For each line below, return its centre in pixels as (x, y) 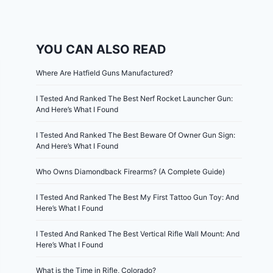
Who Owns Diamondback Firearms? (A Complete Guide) (131, 171)
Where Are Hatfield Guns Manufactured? (105, 73)
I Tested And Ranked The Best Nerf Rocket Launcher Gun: (135, 98)
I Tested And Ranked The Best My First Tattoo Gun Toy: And (138, 197)
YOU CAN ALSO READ (101, 49)
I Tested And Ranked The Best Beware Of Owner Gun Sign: (136, 135)
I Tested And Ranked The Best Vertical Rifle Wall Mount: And (138, 233)
